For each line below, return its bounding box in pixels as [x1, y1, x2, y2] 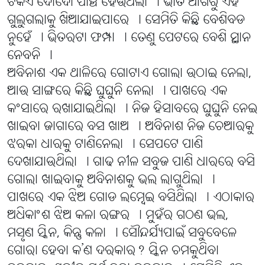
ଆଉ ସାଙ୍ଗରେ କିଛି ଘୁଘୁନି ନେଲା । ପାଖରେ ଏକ [7, 83, 227, 101]
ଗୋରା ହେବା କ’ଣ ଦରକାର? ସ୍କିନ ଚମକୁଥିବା [7, 243, 219, 260]
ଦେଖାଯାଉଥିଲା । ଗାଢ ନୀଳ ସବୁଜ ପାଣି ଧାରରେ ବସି [7, 154, 255, 172]
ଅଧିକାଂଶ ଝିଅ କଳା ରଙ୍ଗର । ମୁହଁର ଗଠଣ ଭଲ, [7, 207, 228, 225]
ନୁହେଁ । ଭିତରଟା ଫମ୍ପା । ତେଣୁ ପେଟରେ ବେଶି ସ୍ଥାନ [7, 30, 251, 47]
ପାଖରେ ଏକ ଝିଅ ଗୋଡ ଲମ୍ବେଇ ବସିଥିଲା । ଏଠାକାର [7, 189, 254, 207]
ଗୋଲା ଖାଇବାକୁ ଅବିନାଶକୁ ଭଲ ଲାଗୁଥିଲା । [7, 172, 215, 189]
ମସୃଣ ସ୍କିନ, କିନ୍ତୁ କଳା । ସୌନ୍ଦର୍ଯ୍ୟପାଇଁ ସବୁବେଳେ [7, 225, 237, 243]
